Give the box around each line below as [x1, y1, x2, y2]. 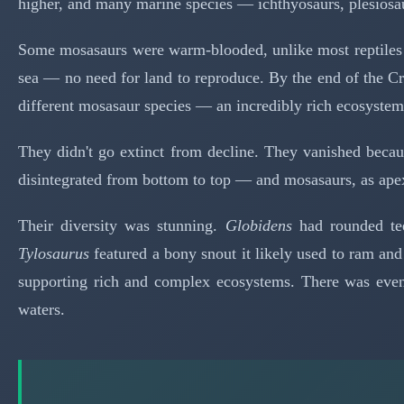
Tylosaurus [18, 243, 89, 262]
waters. [18, 299, 65, 318]
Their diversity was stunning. [18, 216, 225, 234]
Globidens [225, 216, 292, 234]
